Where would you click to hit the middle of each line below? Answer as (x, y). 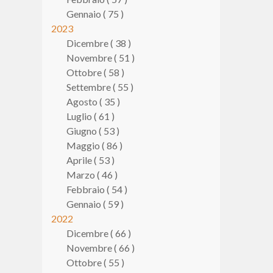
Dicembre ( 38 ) (98, 43)
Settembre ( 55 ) (100, 87)
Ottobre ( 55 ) (95, 262)
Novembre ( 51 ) (100, 58)
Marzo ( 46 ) (92, 175)
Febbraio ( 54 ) (97, 189)
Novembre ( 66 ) (100, 248)
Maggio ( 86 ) (94, 145)
